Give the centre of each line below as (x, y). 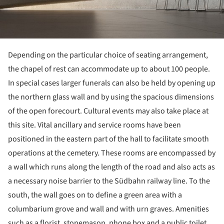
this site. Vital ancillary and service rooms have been (94, 125)
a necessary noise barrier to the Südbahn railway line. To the (109, 181)
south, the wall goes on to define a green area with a (95, 195)
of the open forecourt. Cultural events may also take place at (108, 111)
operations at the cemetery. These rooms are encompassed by (112, 153)
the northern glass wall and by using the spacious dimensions (111, 97)
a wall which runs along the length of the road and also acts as (111, 167)
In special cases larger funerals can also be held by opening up (112, 83)
